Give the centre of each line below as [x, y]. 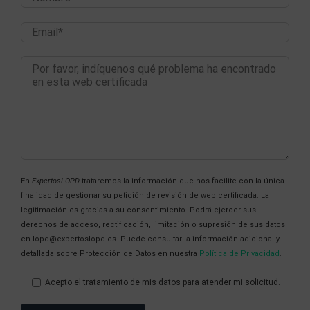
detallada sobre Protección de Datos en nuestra [110, 253]
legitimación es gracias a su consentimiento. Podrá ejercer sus [138, 210]
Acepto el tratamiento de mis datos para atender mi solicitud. [162, 282]
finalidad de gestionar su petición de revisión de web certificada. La [145, 195]
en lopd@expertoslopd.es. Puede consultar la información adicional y [150, 239]
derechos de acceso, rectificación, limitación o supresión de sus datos [153, 224]
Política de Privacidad [239, 253]
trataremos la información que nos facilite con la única [182, 181]
